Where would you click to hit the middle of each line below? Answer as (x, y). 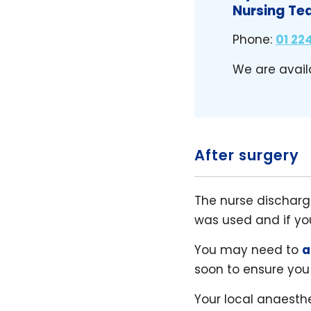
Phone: (254, 40)
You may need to (248, 250)
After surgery (247, 155)
